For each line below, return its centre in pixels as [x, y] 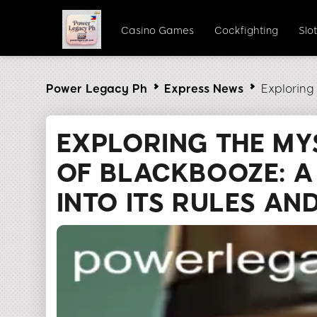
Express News [204, 89]
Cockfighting [246, 31]
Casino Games [157, 31]
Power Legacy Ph [96, 89]
